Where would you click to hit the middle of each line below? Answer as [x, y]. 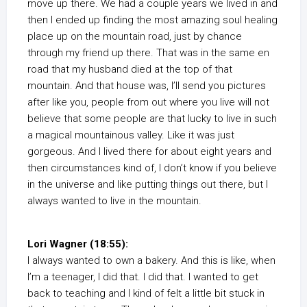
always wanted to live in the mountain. [114, 201]
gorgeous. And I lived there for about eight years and [149, 152]
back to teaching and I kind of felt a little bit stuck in [146, 294]
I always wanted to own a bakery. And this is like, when [151, 261]
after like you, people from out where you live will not [148, 102]
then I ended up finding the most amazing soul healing [152, 20]
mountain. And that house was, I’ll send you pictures [147, 86]
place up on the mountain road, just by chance [135, 37]
